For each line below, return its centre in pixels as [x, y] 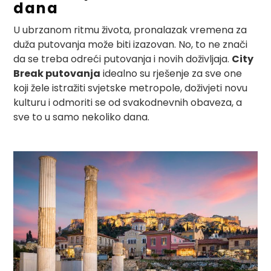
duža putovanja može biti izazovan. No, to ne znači [131, 44]
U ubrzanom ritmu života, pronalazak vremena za [130, 30]
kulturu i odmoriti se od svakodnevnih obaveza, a [128, 102]
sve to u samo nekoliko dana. [82, 117]
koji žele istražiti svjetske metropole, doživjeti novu [131, 88]
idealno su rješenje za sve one [171, 73]
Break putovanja [57, 73]
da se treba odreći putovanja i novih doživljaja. [123, 59]
